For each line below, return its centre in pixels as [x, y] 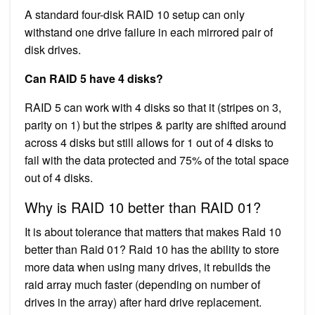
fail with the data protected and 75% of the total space [157, 160]
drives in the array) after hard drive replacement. [143, 302]
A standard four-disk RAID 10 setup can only [135, 14]
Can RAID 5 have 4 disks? [94, 78]
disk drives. [53, 49]
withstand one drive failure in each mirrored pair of [149, 32]
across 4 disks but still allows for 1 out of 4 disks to [149, 142]
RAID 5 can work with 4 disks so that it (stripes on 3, [153, 107]
